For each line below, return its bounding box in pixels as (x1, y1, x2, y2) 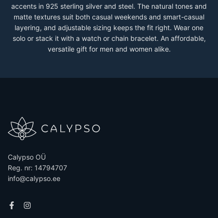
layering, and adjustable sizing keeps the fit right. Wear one (15, 23, 203, 32)
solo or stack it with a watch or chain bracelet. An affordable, (12, 34, 206, 42)
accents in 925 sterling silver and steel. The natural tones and (11, 2, 207, 10)
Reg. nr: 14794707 (8, 163, 67, 172)
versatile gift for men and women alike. (47, 45, 171, 53)
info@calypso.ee (8, 174, 60, 182)
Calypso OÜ (8, 153, 46, 161)
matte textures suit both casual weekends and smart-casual (14, 13, 204, 21)
